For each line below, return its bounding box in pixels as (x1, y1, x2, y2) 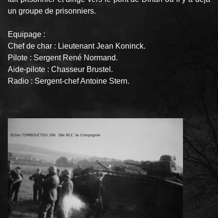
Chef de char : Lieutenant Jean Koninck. (8, 42, 145, 51)
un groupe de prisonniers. (8, 7, 96, 16)
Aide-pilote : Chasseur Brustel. (8, 65, 113, 74)
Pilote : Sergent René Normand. (8, 54, 118, 62)
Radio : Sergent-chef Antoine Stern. (8, 77, 129, 86)
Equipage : (8, 30, 45, 39)
